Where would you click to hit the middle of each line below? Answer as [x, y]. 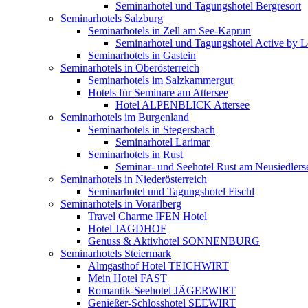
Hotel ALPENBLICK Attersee [183, 104]
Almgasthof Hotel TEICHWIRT [158, 265]
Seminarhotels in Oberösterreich [130, 67]
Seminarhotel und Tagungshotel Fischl [171, 191]
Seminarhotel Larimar [163, 142]
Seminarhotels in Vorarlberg [121, 203]
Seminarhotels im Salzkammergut [161, 80]
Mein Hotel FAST [128, 278]
